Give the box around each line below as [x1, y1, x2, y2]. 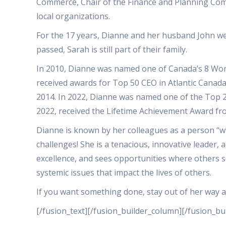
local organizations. [36, 11, 110, 22]
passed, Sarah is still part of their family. [36, 44, 187, 55]
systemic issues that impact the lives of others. [36, 167, 211, 178]
